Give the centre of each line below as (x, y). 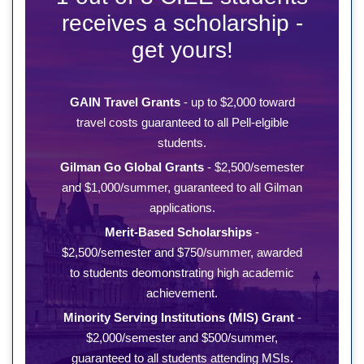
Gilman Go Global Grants (132, 167)
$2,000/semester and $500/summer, (182, 337)
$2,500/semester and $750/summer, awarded (182, 252)
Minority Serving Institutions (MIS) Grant (178, 317)
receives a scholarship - (182, 23)
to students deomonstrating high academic (182, 272)
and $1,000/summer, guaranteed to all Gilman (182, 187)
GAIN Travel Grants (125, 102)
